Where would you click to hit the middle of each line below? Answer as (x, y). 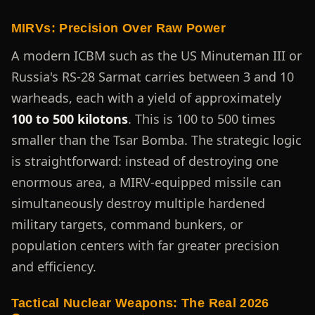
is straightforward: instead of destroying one (144, 161)
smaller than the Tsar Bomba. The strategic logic (156, 140)
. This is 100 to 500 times (201, 119)
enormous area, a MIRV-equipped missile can (146, 182)
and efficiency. (53, 267)
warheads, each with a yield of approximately (146, 98)
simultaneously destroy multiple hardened (138, 204)
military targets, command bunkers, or (127, 225)
